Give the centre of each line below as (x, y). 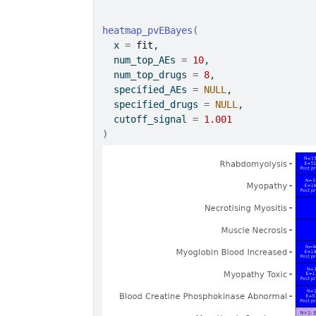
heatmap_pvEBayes (148, 30)
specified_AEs (148, 90)
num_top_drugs (148, 75)
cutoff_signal (148, 119)
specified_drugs (153, 104)
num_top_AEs (142, 60)
